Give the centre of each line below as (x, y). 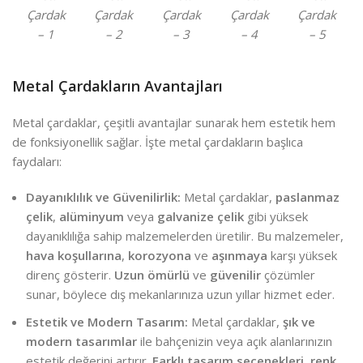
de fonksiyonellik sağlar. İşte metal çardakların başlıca (158, 141)
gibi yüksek (276, 216)
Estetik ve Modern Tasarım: (107, 321)
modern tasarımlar (81, 341)
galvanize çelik (201, 216)
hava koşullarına (74, 255)
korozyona (160, 255)
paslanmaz (307, 196)
